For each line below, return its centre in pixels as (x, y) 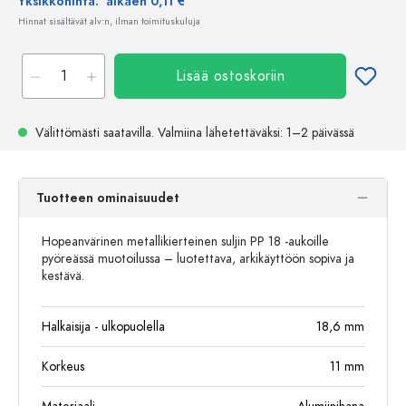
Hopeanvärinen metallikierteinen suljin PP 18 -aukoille (185, 242)
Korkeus (63, 367)
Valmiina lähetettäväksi (219, 133)
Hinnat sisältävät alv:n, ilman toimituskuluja (109, 21)
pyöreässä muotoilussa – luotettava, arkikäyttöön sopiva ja (198, 259)
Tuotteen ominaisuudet (108, 198)
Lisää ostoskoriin (230, 76)
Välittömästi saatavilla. (95, 133)
